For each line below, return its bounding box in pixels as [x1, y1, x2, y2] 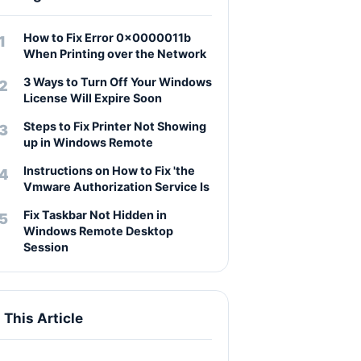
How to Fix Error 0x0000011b [23, 31, 191, 44]
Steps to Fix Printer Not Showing [23, 119, 206, 133]
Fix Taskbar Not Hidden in [23, 208, 167, 222]
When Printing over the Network [23, 47, 206, 60]
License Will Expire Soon [23, 91, 162, 105]
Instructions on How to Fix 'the [23, 164, 195, 177]
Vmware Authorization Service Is [23, 180, 210, 193]
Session [23, 240, 68, 254]
